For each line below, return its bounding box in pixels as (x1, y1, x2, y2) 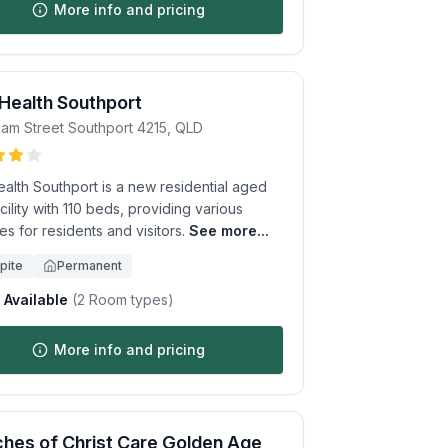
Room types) (85, 291, 174, 308)
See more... (189, 222, 269, 239)
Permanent (57, 258, 122, 273)
